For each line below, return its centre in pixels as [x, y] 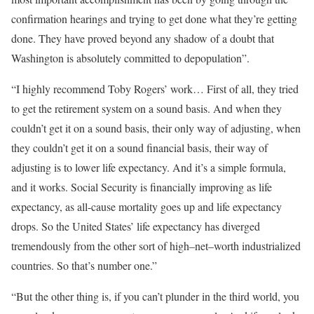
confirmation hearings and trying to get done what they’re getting [154, 18]
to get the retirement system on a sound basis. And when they [146, 108]
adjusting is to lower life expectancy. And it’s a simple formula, [149, 167]
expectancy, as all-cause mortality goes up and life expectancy [146, 206]
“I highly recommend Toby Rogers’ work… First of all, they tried [155, 88]
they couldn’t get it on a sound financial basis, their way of [139, 147]
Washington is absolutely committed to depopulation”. [130, 57]
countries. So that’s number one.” [84, 265]
